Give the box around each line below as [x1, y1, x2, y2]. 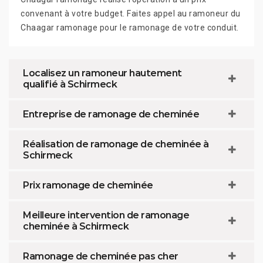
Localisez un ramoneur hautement [23, 67, 182, 79]
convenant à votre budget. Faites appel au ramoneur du [21, 8, 241, 18]
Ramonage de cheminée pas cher [23, 250, 178, 262]
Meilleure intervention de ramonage [23, 209, 189, 221]
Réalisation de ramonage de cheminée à [23, 138, 209, 150]
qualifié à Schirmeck [23, 78, 117, 90]
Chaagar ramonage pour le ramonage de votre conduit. [21, 22, 239, 32]
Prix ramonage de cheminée [23, 179, 153, 191]
